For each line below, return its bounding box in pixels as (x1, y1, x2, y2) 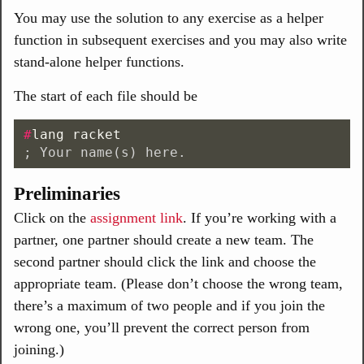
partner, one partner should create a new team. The (14, 232, 314, 248)
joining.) (14, 341, 64, 357)
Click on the (14, 210, 90, 226)
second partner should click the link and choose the (14, 253, 316, 270)
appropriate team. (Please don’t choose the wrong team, (14, 275, 343, 292)
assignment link (90, 210, 183, 226)
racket (72, 127, 121, 142)
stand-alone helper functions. (14, 54, 184, 70)
